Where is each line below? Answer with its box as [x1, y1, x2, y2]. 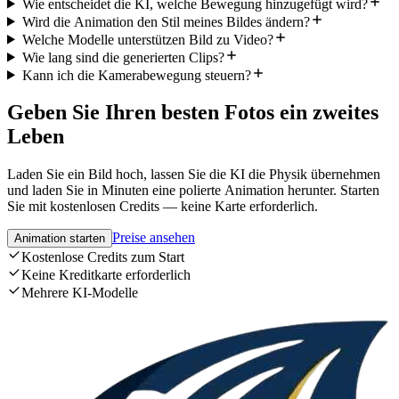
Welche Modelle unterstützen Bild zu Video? [21, 31, 273, 47]
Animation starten [14, 232, 105, 246]
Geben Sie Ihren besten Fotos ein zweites [7, 101, 379, 125]
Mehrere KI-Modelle [21, 285, 138, 301]
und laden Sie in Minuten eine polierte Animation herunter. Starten [7, 183, 379, 199]
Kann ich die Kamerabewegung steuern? [21, 67, 251, 83]
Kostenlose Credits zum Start [21, 249, 184, 265]
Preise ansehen [112, 230, 195, 246]
